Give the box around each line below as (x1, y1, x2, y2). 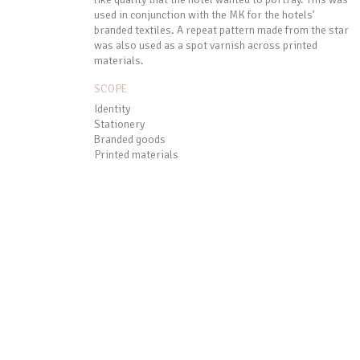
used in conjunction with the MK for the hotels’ (94, 8, 315, 22)
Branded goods (94, 133, 166, 147)
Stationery (94, 117, 145, 132)
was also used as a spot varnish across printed (94, 39, 317, 53)
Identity (94, 102, 130, 117)
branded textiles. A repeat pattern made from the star (94, 23, 349, 38)
